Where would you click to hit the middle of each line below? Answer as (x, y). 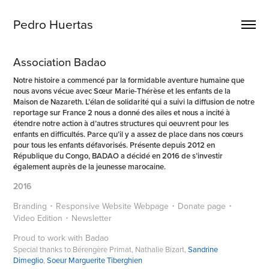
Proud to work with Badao (61, 238)
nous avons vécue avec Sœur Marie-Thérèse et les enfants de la (122, 91)
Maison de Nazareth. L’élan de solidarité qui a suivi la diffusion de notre (134, 102)
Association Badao (60, 62)
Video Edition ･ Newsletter (64, 218)
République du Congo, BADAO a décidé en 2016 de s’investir (118, 156)
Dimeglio (29, 260)
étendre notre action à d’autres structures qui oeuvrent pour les (121, 123)
